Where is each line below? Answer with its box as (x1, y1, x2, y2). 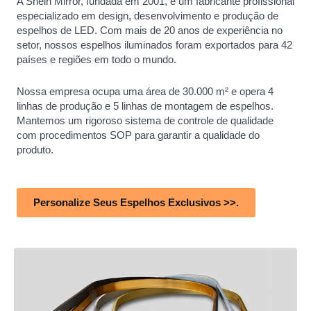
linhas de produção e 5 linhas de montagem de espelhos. (17, 100, 274, 112)
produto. (17, 144, 56, 156)
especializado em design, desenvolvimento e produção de (17, 10, 278, 22)
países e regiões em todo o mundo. (17, 53, 176, 66)
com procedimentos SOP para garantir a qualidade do (17, 129, 260, 142)
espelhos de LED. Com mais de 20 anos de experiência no (17, 24, 283, 37)
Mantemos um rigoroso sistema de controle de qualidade (17, 115, 274, 127)
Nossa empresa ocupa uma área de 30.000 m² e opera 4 (17, 85, 274, 98)
